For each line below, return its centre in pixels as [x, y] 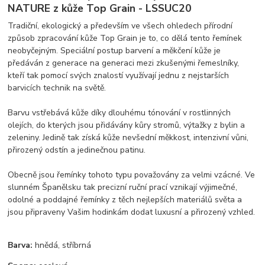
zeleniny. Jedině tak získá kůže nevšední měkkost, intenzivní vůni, [128, 138]
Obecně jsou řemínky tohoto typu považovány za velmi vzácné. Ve [132, 175]
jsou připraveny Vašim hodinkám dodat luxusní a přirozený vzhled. [132, 212]
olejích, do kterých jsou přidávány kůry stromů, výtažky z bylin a [127, 125]
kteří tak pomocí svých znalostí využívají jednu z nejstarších [119, 76]
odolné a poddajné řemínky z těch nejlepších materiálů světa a [125, 200]
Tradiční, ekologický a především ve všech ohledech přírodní [120, 26]
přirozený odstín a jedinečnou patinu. [77, 150]
